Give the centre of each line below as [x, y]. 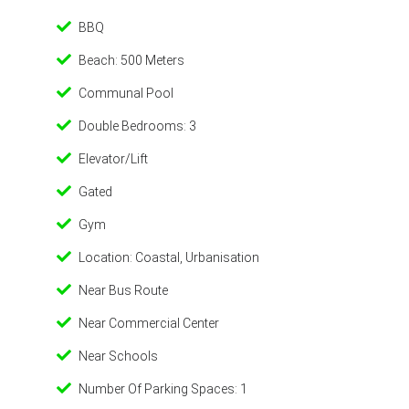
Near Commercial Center [149, 323]
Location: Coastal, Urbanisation [169, 257]
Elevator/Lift [113, 159]
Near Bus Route [123, 290]
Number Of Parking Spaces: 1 [163, 389]
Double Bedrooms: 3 [137, 126]
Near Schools [118, 356]
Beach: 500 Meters [131, 60]
